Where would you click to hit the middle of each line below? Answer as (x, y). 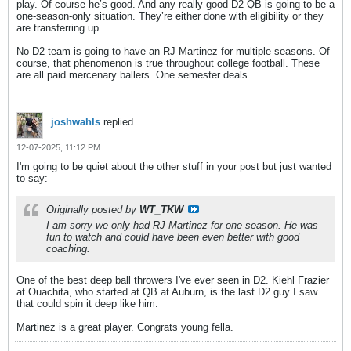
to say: (32, 178)
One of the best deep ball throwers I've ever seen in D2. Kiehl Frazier (173, 280)
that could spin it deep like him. (87, 304)
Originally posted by (93, 210)
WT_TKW (161, 210)
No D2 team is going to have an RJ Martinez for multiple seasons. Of (173, 51)
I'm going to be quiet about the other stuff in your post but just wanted (174, 166)
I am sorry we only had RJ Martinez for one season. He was (182, 225)
